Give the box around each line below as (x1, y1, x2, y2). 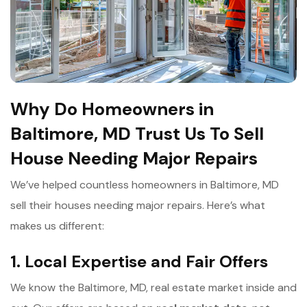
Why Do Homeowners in (10, 97, 214, 121)
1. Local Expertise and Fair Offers (10, 250, 268, 272)
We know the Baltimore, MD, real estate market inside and (10, 280, 297, 295)
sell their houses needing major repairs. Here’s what (10, 197, 265, 212)
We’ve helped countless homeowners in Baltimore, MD (10, 177, 279, 192)
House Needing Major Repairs (10, 146, 258, 170)
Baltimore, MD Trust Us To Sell (10, 121, 264, 145)
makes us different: (10, 218, 104, 233)
